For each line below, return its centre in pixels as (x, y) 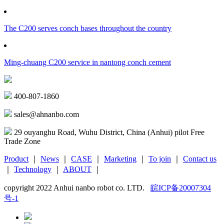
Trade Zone (22, 141)
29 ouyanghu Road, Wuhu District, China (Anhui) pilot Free (108, 132)
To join (160, 158)
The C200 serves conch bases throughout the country (88, 28)
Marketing (120, 158)
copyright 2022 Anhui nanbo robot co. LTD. (77, 187)
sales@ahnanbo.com (45, 114)
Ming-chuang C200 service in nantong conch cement (87, 62)
